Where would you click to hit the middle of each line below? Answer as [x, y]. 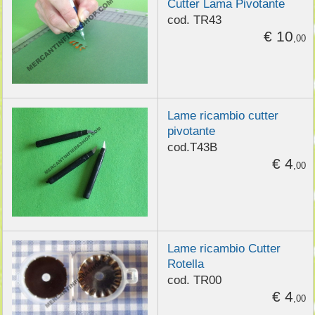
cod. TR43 [194, 20]
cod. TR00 [194, 280]
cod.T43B [192, 147]
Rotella [185, 263]
